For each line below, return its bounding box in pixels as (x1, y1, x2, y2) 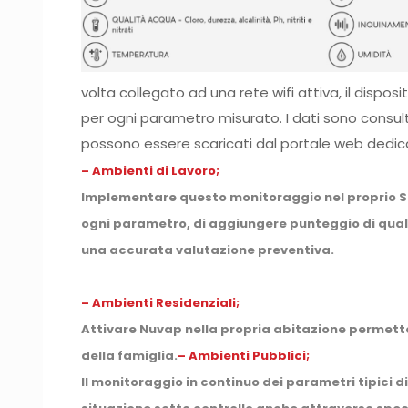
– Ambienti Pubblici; (178, 346, 311, 364)
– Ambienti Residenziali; (81, 293, 240, 311)
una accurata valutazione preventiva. (81, 240, 338, 259)
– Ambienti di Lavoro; (81, 161, 220, 179)
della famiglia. (81, 346, 178, 364)
